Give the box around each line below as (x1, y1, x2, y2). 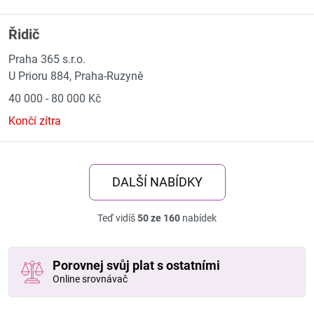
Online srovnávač (53, 273, 128, 285)
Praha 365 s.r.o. (8, 53, 86, 66)
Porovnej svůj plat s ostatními (53, 258, 220, 273)
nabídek (180, 212, 217, 224)
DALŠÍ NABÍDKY (111, 175, 203, 189)
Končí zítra (8, 114, 61, 128)
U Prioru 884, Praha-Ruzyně (8, 69, 143, 83)
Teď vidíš (97, 212, 137, 224)
